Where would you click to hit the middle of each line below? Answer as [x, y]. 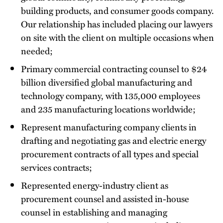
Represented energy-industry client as [95, 185]
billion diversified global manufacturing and [107, 82]
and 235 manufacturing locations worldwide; [108, 109]
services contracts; [56, 167]
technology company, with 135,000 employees [111, 95]
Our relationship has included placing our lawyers [117, 23]
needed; [37, 50]
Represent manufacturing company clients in [109, 126]
